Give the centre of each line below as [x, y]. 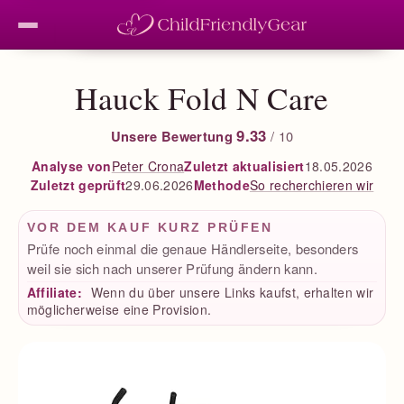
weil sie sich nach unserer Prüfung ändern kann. [172, 269]
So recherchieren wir [312, 184]
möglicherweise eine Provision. [119, 309]
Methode [221, 185]
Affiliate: [54, 292]
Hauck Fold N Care [202, 98]
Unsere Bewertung [171, 136]
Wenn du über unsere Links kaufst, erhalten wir [230, 292]
